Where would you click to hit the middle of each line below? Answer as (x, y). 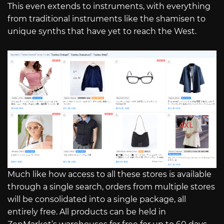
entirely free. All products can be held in (87, 211)
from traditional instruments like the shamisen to (106, 19)
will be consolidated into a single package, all (97, 199)
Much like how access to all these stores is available (109, 174)
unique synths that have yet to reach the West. (102, 31)
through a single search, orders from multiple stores (111, 186)
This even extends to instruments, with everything (109, 6)
